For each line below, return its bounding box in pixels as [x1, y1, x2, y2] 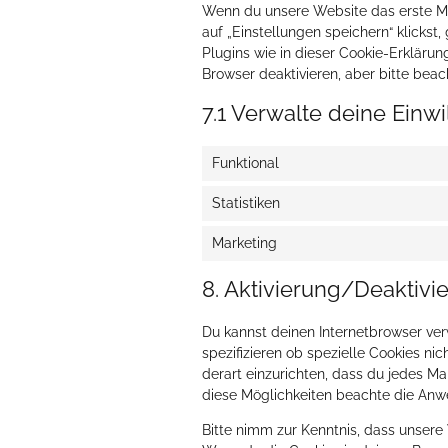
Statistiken [212, 195, 280, 211]
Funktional [212, 155, 279, 171]
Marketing [212, 235, 277, 251]
